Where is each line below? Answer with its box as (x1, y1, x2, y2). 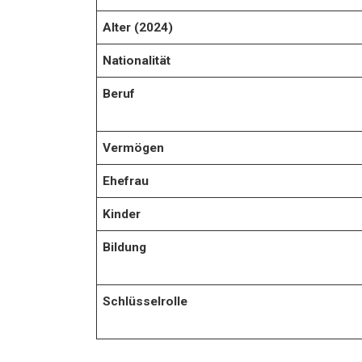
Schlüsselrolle (103, 293, 188, 309)
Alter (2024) (103, 19, 174, 35)
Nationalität (103, 53, 171, 68)
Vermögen (103, 140, 165, 155)
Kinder (103, 206, 141, 221)
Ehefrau (103, 173, 149, 188)
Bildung (103, 239, 147, 255)
